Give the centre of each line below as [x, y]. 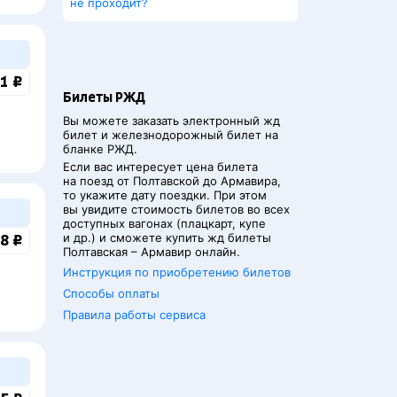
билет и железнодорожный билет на [171, 135]
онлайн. [216, 252]
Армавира [249, 181]
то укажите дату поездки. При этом [165, 195]
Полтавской [166, 181]
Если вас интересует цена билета [160, 167]
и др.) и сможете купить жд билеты [167, 237]
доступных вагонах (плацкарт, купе [164, 223]
